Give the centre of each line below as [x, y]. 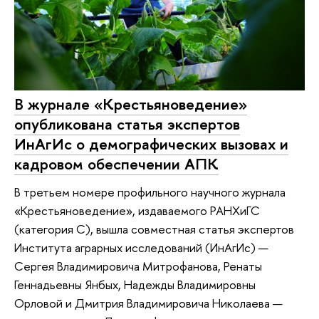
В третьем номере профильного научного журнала [150, 192]
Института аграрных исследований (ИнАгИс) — [141, 248]
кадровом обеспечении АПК [116, 163]
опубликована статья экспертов [127, 124]
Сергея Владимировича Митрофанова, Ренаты [138, 266]
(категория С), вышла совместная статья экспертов [154, 229]
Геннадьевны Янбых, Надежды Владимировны [135, 285]
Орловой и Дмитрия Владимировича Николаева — [148, 303]
